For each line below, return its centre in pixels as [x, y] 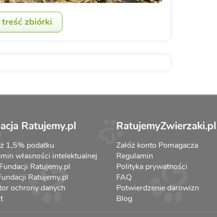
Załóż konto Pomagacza [157, 145]
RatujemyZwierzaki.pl [166, 126]
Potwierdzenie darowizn [158, 188]
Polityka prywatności [152, 166]
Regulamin [135, 156]
